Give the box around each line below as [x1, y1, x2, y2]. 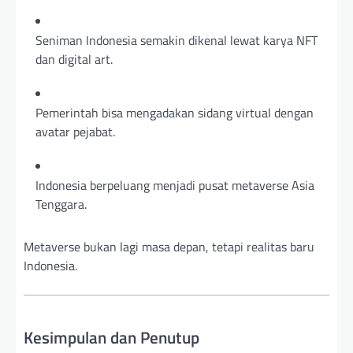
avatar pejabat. [35, 122, 115, 141]
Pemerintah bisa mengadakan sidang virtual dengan [35, 103, 314, 122]
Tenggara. [35, 195, 87, 214]
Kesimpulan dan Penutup [24, 325, 199, 350]
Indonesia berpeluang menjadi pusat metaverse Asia [35, 176, 314, 195]
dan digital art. [35, 50, 113, 69]
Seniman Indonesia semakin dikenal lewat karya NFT [35, 31, 318, 50]
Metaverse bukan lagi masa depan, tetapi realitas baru [24, 237, 314, 256]
